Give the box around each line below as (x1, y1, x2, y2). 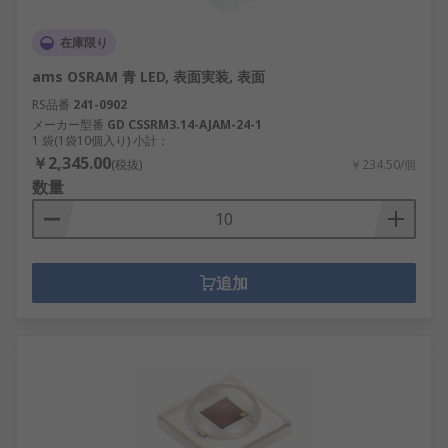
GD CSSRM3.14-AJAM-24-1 (107, 116, 262, 133)
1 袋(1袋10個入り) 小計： (32, 132, 169, 149)
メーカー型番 (32, 116, 104, 133)
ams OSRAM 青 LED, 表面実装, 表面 (32, 67, 265, 86)
